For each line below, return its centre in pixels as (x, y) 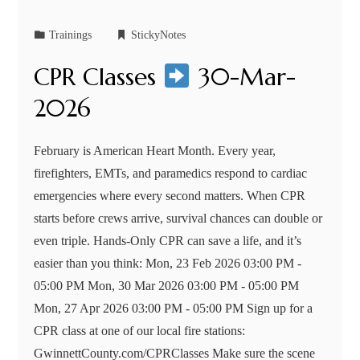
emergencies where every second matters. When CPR (170, 195)
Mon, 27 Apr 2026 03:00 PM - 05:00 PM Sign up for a (174, 308)
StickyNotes (159, 34)
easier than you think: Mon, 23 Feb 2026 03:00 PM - (168, 263)
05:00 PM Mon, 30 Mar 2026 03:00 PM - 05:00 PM (167, 285)
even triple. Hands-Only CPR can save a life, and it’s (168, 240)
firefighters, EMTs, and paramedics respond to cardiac (171, 173)
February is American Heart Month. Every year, (155, 150)
